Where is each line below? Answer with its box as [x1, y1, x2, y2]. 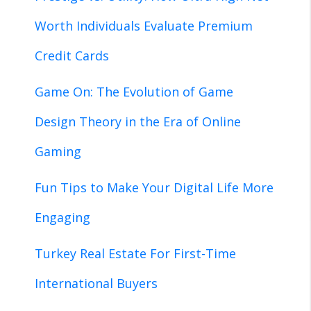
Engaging [35, 209, 90, 226]
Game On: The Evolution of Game [35, 83, 233, 101]
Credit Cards [35, 47, 109, 65]
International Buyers [35, 275, 158, 292]
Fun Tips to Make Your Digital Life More [35, 179, 274, 196]
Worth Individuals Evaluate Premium [35, 17, 253, 35]
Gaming [35, 143, 81, 160]
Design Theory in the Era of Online [35, 113, 241, 131]
